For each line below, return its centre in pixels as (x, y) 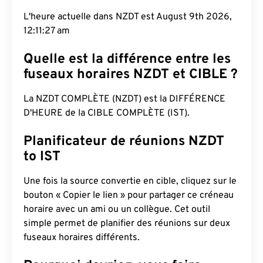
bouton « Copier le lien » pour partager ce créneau (129, 195)
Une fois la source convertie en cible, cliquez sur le (130, 181)
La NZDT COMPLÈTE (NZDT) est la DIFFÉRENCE (124, 99)
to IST (42, 157)
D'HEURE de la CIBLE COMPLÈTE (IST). (107, 113)
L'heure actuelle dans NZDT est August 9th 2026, (128, 17)
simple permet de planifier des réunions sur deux (127, 224)
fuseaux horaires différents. (82, 238)
